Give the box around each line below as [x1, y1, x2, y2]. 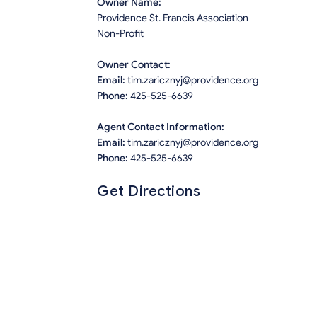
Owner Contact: [97, 59, 171, 71]
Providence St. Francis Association [97, 12, 248, 25]
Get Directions [97, 183, 200, 201]
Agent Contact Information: [97, 121, 224, 134]
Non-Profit [97, 28, 144, 40]
